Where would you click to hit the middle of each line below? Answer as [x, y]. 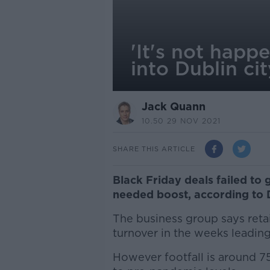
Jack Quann [173, 106]
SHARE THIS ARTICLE [154, 149]
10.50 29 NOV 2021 [181, 121]
